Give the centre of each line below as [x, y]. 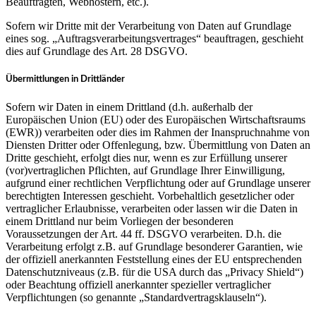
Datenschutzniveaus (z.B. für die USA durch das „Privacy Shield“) [154, 272]
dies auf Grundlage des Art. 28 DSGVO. [97, 51]
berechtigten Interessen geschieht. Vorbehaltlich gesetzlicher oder [150, 196]
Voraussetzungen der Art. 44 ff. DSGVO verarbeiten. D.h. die [144, 234]
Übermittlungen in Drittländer [65, 79]
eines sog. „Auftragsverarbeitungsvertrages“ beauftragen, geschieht [154, 39]
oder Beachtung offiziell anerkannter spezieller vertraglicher [138, 285]
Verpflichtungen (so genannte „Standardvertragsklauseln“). [136, 298]
